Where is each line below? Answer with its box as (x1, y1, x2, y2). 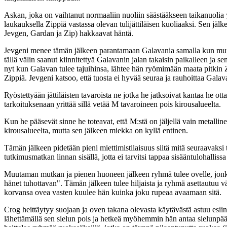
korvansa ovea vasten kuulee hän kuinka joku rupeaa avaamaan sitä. (4, 188, 221, 197)
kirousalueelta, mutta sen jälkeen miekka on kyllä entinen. (4, 126, 188, 135)
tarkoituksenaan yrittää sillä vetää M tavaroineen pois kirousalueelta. (4, 100, 221, 109)
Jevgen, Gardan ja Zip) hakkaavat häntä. (4, 29, 133, 38)
